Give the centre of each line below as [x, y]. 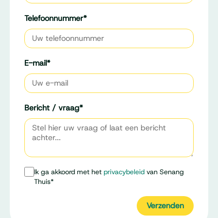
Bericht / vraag [52, 108]
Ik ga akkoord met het [69, 172]
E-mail [36, 63]
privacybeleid [124, 172]
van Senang [164, 172]
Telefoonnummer [54, 18]
